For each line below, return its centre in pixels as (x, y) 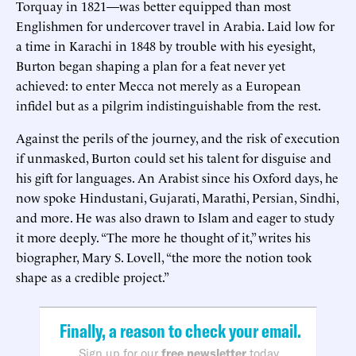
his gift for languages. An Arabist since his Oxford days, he (177, 177)
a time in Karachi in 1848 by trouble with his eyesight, (165, 45)
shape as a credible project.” (93, 276)
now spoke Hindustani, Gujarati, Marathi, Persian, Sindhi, (177, 197)
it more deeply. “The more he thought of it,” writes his (163, 236)
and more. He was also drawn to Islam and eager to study (175, 217)
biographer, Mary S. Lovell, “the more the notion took (164, 256)
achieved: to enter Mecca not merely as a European (159, 85)
